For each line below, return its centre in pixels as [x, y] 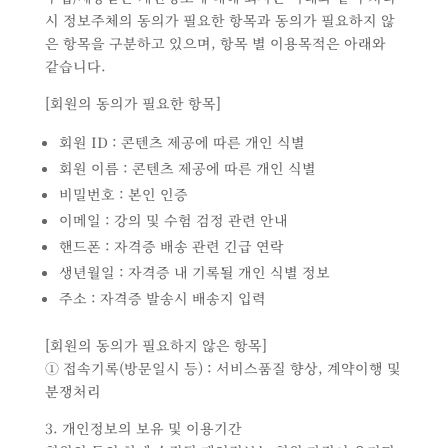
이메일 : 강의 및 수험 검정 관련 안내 [173, 220]
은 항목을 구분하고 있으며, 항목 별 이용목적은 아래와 [215, 43]
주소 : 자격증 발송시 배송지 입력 [162, 298]
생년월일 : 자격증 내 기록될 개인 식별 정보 [194, 272]
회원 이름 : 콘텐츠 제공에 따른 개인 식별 [187, 168]
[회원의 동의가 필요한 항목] [132, 103]
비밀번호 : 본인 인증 [123, 194]
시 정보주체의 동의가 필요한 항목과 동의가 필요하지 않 [219, 20]
